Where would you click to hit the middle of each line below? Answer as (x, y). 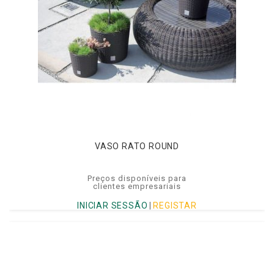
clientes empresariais (137, 187)
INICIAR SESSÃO (113, 205)
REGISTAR (175, 205)
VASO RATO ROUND (137, 146)
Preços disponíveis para (137, 179)
